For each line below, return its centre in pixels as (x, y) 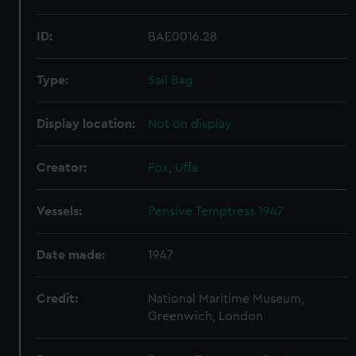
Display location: (86, 124)
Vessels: (60, 211)
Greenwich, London (206, 316)
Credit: (58, 299)
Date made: (71, 255)
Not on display (190, 124)
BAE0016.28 (183, 37)
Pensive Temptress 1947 (216, 211)
